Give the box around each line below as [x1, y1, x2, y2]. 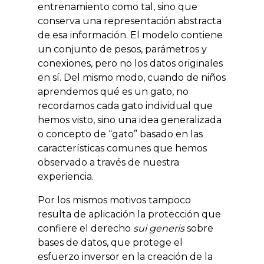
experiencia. [38, 171, 94, 182]
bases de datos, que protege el [38, 237, 183, 248]
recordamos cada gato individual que [38, 100, 213, 111]
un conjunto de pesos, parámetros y [38, 44, 207, 55]
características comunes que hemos [38, 143, 207, 154]
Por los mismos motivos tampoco [38, 194, 191, 206]
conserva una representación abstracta [38, 15, 222, 27]
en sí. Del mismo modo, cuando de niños [38, 72, 226, 83]
